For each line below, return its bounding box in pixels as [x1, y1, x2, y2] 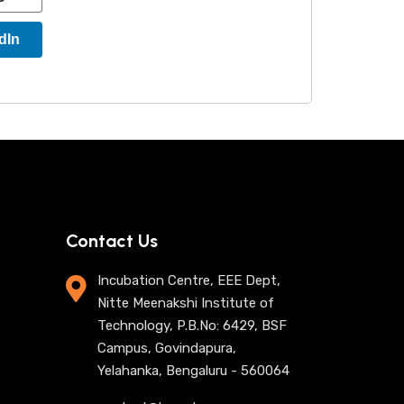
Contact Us [66, 230, 158, 252]
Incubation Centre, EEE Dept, [97, 272, 280, 289]
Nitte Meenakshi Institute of [97, 295, 274, 311]
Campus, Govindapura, [97, 340, 236, 356]
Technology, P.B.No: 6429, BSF [97, 317, 287, 334]
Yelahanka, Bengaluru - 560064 [97, 363, 289, 379]
